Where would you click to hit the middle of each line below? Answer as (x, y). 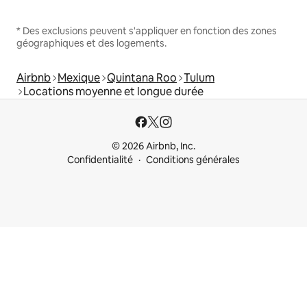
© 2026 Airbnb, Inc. (153, 146)
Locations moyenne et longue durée (113, 92)
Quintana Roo (142, 78)
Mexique (79, 78)
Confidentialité (100, 160)
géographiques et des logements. (91, 44)
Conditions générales (193, 160)
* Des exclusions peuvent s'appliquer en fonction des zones (147, 31)
